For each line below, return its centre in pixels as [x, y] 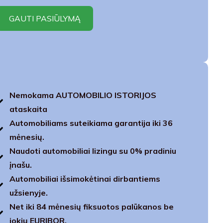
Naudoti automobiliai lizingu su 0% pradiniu [93, 151]
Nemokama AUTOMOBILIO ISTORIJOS [83, 95]
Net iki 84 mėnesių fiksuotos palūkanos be [91, 207]
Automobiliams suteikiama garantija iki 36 [91, 123]
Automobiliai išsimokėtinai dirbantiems [85, 179]
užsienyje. [28, 193]
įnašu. [20, 165]
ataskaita [28, 109]
